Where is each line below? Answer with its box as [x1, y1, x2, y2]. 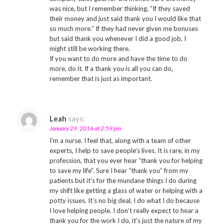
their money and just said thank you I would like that [49, 14, 201, 22]
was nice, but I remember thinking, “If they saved [49, 4, 190, 12]
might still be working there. [49, 44, 130, 52]
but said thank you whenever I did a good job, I [49, 34, 186, 42]
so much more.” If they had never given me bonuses [49, 24, 198, 32]
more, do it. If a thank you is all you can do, [49, 64, 173, 72]
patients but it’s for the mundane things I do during [49, 176, 196, 184]
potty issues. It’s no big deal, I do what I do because [49, 196, 199, 204]
